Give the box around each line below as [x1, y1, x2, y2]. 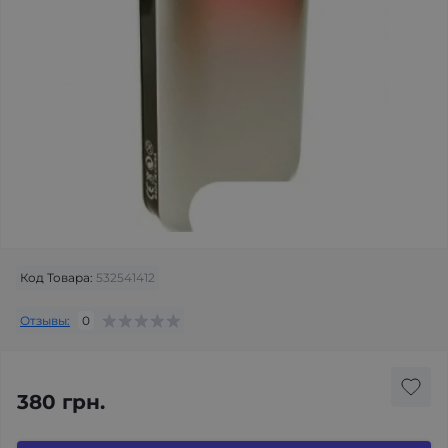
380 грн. [17, 390, 105, 414]
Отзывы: [20, 312, 70, 328]
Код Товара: [20, 270, 93, 285]
